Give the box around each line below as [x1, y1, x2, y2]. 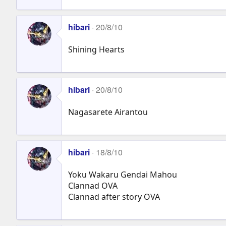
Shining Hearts [68, 43, 125, 55]
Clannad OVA [68, 180, 118, 191]
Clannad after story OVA [68, 191, 160, 202]
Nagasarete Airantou [68, 106, 148, 118]
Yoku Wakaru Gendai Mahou [68, 168, 177, 180]
